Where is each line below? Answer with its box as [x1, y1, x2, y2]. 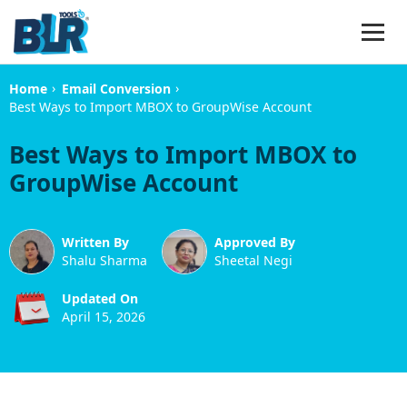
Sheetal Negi [214, 252, 293, 270]
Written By [62, 233, 129, 252]
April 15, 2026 [62, 308, 145, 326]
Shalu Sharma [62, 252, 147, 270]
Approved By [214, 233, 295, 252]
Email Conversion [62, 80, 171, 98]
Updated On [62, 290, 138, 308]
